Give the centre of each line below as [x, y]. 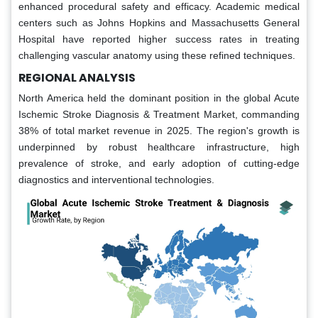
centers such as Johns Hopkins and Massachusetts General [159, 22]
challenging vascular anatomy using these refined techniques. [157, 55]
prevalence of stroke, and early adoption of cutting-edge [159, 163]
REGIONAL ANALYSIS [77, 77]
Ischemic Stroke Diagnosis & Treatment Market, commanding [159, 114]
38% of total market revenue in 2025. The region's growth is [159, 130]
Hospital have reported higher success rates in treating [159, 39]
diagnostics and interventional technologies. [116, 179]
